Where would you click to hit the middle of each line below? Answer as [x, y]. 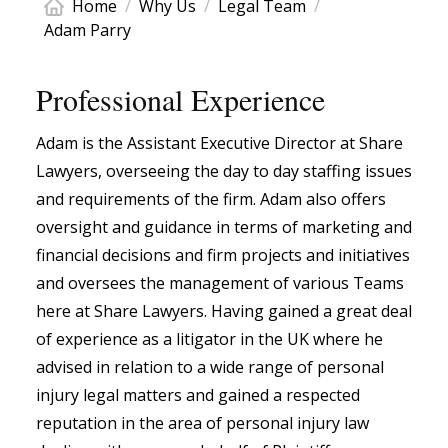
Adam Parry [87, 30]
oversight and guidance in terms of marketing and [224, 227]
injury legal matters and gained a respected [198, 395]
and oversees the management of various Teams [220, 283]
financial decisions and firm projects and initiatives [223, 255]
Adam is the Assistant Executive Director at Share [219, 143]
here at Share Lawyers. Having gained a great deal [224, 311]
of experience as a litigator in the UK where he [209, 339]
